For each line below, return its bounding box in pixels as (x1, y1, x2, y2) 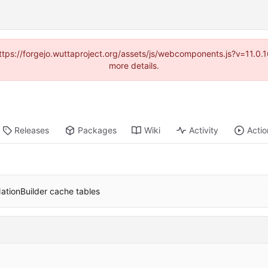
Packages (78, 125, 117, 136)
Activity (189, 125, 219, 136)
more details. (109, 60, 159, 71)
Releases (14, 125, 50, 136)
